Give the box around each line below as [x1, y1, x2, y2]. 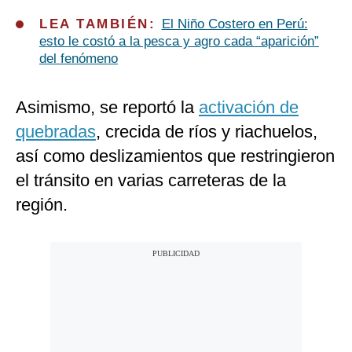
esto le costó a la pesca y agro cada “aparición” [39, 34, 319, 49]
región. [16, 195, 68, 215]
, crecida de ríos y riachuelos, [96, 122, 317, 142]
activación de [199, 97, 299, 118]
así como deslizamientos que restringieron [16, 146, 335, 167]
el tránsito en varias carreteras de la [16, 170, 286, 191]
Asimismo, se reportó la [16, 97, 199, 118]
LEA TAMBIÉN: [39, 16, 162, 32]
